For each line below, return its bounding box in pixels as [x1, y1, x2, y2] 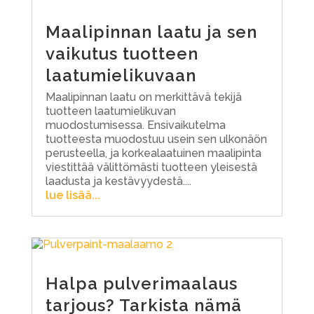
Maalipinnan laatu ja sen [45, 21, 257, 42]
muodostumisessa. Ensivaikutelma [45, 118, 226, 132]
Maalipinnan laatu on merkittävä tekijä [45, 90, 242, 104]
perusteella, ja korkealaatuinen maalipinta [45, 146, 261, 160]
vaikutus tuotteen [45, 43, 198, 64]
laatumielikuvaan [45, 64, 196, 86]
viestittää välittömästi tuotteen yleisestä [45, 160, 257, 174]
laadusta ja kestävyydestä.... [45, 174, 191, 188]
